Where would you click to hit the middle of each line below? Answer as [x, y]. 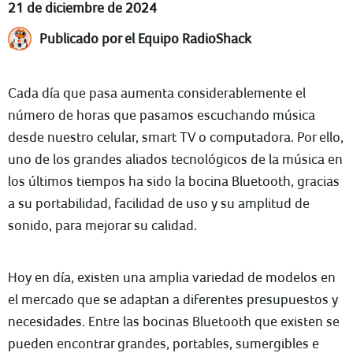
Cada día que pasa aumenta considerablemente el [157, 93]
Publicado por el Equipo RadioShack [145, 38]
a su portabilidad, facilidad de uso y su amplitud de [159, 203]
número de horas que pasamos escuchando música [162, 115]
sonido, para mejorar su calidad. [102, 225]
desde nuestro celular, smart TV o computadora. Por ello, [176, 137]
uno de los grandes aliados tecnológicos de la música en [175, 159]
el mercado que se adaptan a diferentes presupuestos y [173, 299]
